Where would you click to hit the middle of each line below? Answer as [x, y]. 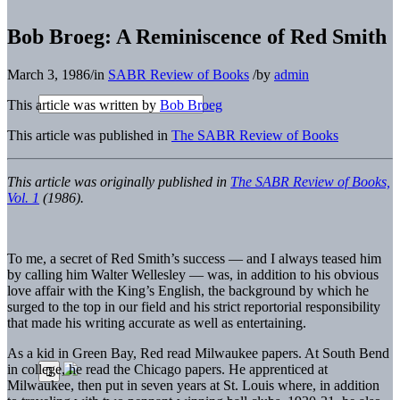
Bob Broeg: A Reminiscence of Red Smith [197, 36]
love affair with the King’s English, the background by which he [188, 290]
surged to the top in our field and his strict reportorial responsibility [194, 306]
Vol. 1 [23, 197]
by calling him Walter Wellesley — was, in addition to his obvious [193, 274]
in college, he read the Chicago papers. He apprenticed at [167, 369]
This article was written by [83, 104]
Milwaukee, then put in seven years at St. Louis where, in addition [193, 385]
